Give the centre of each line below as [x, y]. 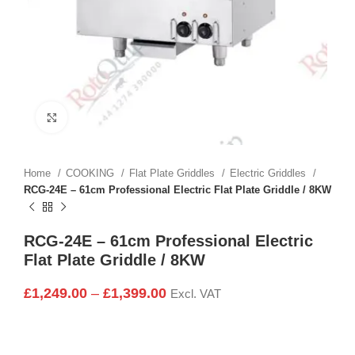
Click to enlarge [106, 118]
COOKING [92, 174]
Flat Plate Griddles [174, 174]
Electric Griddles [269, 174]
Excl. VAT [196, 294]
